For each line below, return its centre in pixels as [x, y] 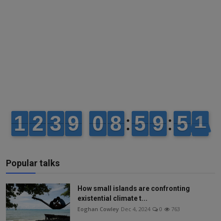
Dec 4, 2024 [136, 209]
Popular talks [33, 163]
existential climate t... [112, 199]
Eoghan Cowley [98, 209]
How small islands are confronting [134, 189]
